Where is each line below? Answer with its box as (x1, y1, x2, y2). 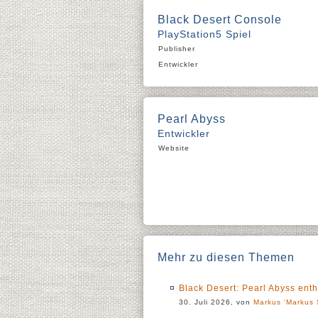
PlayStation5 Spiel (158, 28, 251, 40)
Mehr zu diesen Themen (158, 251, 295, 263)
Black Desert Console (158, 13, 282, 26)
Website (158, 144, 190, 152)
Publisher (158, 45, 195, 53)
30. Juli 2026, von (179, 298, 253, 306)
